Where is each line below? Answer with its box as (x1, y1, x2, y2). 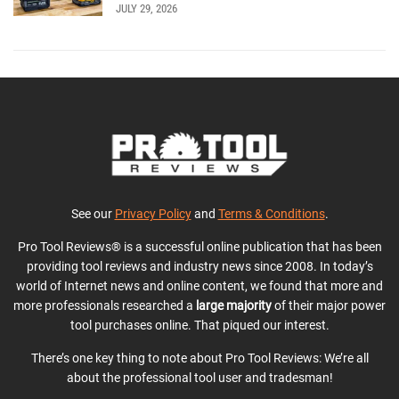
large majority (196, 297, 272, 313)
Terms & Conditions (217, 206, 325, 221)
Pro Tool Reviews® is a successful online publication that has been (17, 239, 382, 254)
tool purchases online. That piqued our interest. (69, 317, 330, 332)
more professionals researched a (13, 297, 196, 313)
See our (70, 206, 115, 221)
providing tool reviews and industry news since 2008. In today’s (26, 258, 373, 273)
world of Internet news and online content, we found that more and (16, 278, 383, 293)
